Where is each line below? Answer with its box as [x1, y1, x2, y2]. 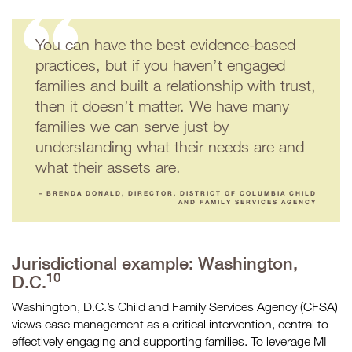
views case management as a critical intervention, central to [12, 317, 328, 331]
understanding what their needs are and [35, 137, 304, 156]
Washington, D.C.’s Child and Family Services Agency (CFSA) [12, 299, 338, 313]
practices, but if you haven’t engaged [35, 56, 285, 74]
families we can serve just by [35, 117, 229, 135]
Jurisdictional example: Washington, [12, 253, 298, 273]
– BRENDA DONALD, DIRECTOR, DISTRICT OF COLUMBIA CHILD [38, 189, 317, 197]
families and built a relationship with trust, [35, 76, 316, 94]
